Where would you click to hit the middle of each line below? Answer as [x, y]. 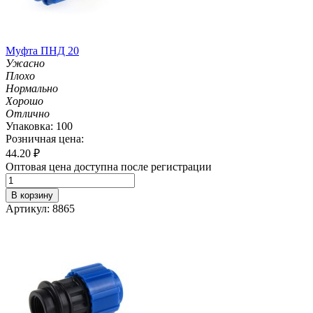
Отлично [28, 113]
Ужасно [25, 63]
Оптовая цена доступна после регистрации [109, 166]
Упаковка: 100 [39, 126]
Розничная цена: [45, 138]
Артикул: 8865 [40, 208]
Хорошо [24, 101]
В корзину [32, 195]
